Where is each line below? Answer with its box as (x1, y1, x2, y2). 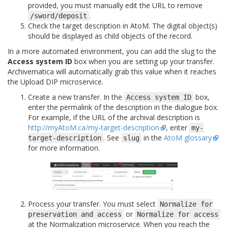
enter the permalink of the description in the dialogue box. (28, 102, 218, 112)
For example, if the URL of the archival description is (28, 112, 200, 122)
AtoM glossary (164, 132, 212, 142)
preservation (28, 210, 77, 219)
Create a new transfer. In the (28, 92, 124, 102)
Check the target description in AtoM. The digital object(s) (28, 20, 217, 31)
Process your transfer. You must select (28, 199, 158, 209)
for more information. (28, 142, 100, 153)
